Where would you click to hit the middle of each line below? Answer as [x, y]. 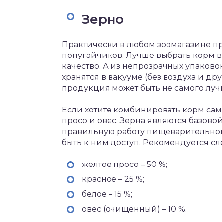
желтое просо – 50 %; [124, 164]
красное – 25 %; [113, 179]
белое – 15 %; [107, 194]
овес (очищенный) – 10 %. [134, 209]
